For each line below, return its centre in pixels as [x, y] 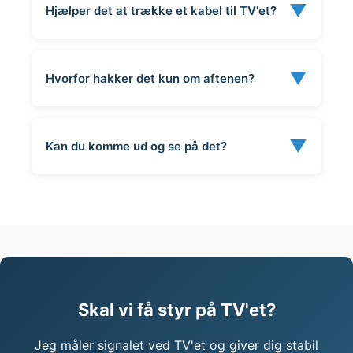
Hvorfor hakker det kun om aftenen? [150, 78]
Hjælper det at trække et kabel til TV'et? [161, 10]
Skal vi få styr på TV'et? [176, 310]
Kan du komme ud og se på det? [136, 146]
